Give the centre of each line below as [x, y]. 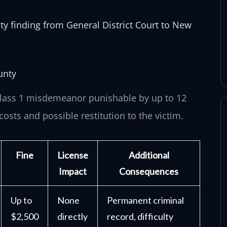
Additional [149, 155]
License [73, 155]
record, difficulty [140, 217]
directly [72, 217]
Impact [73, 172]
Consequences [149, 172]
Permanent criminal [145, 200]
